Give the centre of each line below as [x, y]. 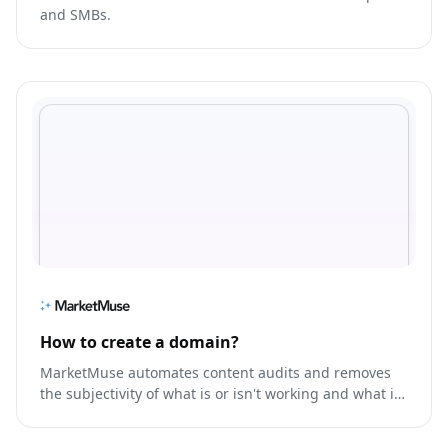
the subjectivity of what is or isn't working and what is [220, 394]
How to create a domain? [139, 342]
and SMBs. [75, 14]
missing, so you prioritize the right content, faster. [208, 415]
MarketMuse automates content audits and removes [215, 373]
